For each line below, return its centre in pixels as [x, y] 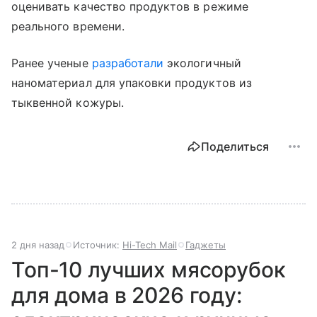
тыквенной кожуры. [68, 102]
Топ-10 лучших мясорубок [149, 269]
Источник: [98, 244]
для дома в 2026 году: [127, 295]
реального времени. [68, 26]
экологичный [202, 63]
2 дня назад [38, 244]
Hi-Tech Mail [150, 244]
